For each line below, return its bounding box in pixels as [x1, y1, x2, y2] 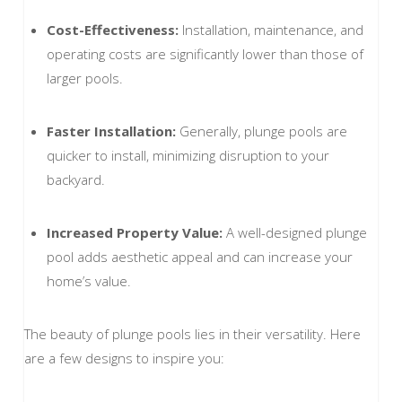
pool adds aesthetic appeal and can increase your [46, 248, 353, 267]
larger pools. [46, 68, 130, 87]
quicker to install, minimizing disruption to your [46, 145, 329, 164]
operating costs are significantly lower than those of [46, 44, 363, 63]
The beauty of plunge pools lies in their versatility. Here [23, 325, 361, 344]
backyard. [46, 170, 109, 188]
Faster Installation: [46, 121, 176, 140]
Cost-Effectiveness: [46, 20, 179, 39]
